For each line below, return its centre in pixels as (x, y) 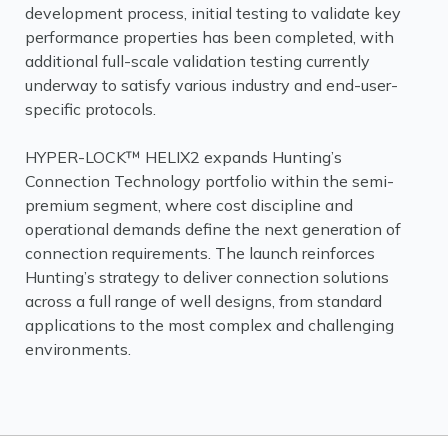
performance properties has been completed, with (209, 37)
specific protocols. (90, 109)
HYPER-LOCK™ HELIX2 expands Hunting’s (183, 157)
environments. (78, 349)
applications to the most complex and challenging (209, 325)
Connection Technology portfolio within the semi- (209, 181)
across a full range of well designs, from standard (203, 301)
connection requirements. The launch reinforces (200, 253)
